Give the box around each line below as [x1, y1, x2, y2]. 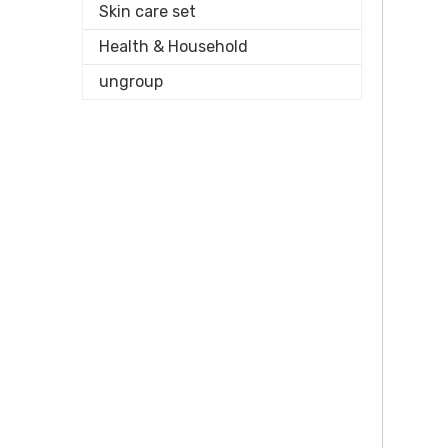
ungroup [99, 72, 163, 91]
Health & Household [99, 37, 248, 56]
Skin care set [99, 2, 196, 21]
